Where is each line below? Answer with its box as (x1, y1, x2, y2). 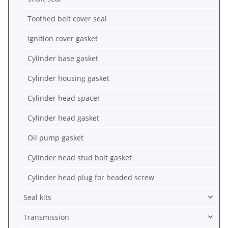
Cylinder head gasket (27, 112, 99, 123)
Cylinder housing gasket (27, 73, 109, 83)
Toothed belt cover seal (27, 13, 107, 23)
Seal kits (23, 192, 51, 202)
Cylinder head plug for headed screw (27, 172, 154, 182)
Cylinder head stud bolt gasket (27, 152, 132, 162)
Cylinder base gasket (27, 53, 98, 63)
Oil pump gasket (27, 132, 83, 142)
